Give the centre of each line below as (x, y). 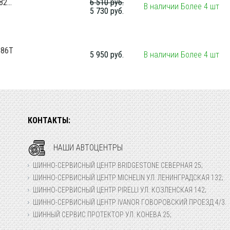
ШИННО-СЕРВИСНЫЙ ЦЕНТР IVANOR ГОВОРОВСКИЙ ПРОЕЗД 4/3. (130, 202)
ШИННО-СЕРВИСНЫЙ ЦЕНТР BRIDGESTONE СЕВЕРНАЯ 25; (118, 165)
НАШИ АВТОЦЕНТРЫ (88, 148)
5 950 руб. (107, 55)
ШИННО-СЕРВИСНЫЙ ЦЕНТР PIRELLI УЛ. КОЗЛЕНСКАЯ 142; (120, 190)
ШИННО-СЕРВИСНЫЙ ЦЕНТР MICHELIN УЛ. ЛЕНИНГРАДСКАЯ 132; (128, 178)
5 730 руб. (107, 11)
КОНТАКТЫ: (49, 120)
